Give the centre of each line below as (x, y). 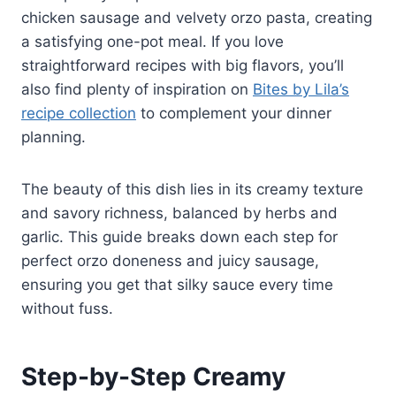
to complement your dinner (234, 114)
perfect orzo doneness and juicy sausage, (170, 261)
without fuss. (67, 309)
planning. (53, 137)
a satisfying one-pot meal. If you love (152, 42)
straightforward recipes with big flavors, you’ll (183, 66)
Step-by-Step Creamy (153, 377)
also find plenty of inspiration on (137, 90)
